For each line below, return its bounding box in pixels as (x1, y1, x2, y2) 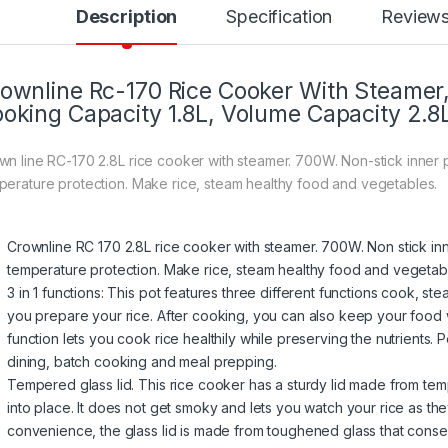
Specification (226, 6, 333, 28)
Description (75, 6, 178, 28)
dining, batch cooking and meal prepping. (7, 353, 277, 371)
